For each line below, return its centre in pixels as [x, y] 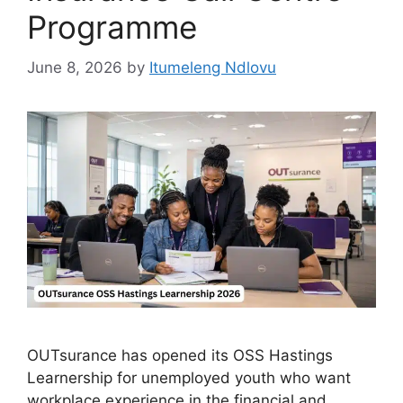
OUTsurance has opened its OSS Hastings [180, 355]
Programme [112, 27]
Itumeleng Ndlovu [213, 67]
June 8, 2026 [75, 67]
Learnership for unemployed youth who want [189, 377]
